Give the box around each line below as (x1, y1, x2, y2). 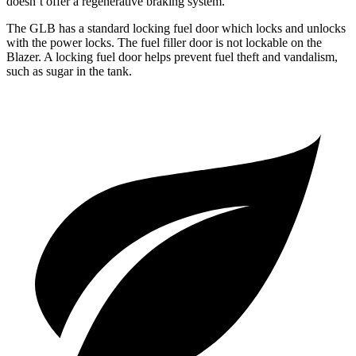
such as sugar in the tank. (6, 64, 132, 79)
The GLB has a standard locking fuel (6, 21, 195, 36)
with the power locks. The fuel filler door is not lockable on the (6, 36, 322, 50)
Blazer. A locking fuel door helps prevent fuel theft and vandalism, (6, 50, 338, 64)
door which (195, 21, 253, 36)
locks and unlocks (253, 21, 346, 36)
